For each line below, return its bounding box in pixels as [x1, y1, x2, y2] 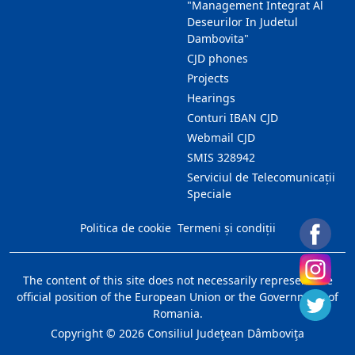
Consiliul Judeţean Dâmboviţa [144, 326, 304, 341]
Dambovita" [187, 31, 249, 46]
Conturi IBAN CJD [187, 110, 278, 125]
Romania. [152, 306, 203, 321]
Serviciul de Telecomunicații [187, 170, 335, 185]
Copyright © [51, 326, 119, 341]
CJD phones [187, 51, 248, 66]
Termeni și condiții [177, 220, 276, 235]
